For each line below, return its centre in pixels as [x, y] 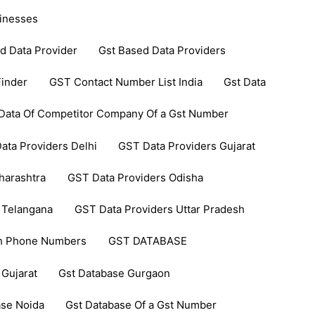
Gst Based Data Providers [162, 50]
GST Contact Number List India [126, 82]
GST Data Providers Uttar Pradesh [159, 210]
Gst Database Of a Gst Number [141, 304]
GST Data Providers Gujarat [186, 146]
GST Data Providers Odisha [135, 177]
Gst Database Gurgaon [114, 273]
